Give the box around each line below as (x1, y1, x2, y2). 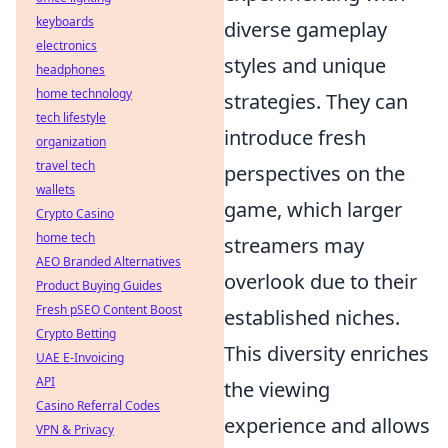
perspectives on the (224, 160, 405, 187)
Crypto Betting (36, 325, 116, 342)
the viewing (224, 376, 330, 403)
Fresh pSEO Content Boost (36, 301, 182, 318)
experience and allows (224, 412, 430, 439)
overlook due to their (224, 268, 417, 295)
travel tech (36, 157, 95, 174)
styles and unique (224, 52, 386, 79)
